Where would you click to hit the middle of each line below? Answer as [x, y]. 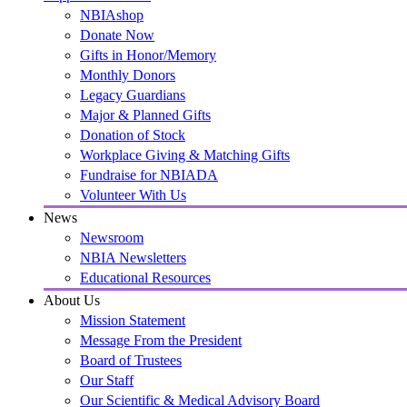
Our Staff [107, 380]
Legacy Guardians [133, 95]
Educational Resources [145, 278]
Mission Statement [133, 320]
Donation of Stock [133, 135]
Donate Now [117, 35]
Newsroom [112, 238]
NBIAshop [112, 15]
